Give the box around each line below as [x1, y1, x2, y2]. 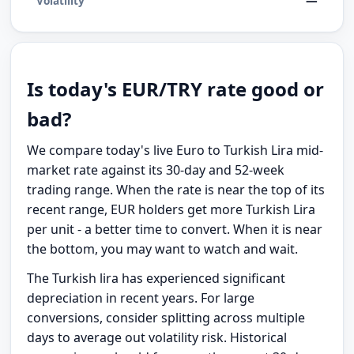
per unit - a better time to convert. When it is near [27, 220, 323, 239]
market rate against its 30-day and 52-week [27, 161, 285, 179]
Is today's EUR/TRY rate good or [27, 76, 325, 103]
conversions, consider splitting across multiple [27, 309, 306, 327]
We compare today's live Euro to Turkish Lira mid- [27, 141, 324, 160]
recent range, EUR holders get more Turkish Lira [27, 201, 316, 219]
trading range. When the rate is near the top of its [27, 181, 326, 199]
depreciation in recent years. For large [27, 289, 255, 307]
